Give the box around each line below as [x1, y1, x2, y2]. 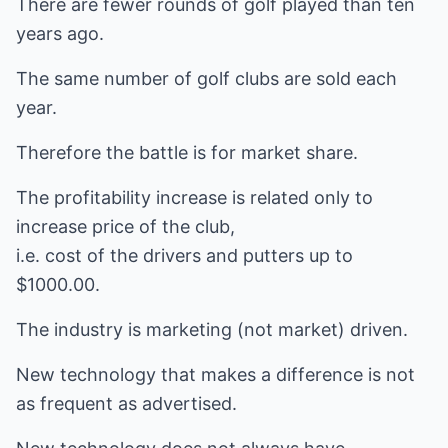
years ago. [16, 23, 104, 44]
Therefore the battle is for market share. [16, 142, 358, 163]
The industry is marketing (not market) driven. [16, 319, 408, 340]
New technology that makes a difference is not [16, 364, 415, 385]
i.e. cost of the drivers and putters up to [16, 245, 353, 266]
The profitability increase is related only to [16, 187, 373, 208]
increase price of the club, [16, 216, 235, 237]
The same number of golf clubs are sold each [16, 68, 397, 89]
